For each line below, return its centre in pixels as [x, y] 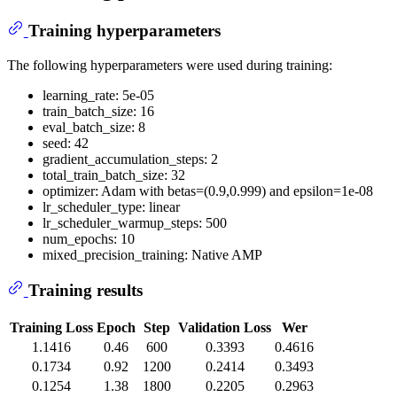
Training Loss [51, 327]
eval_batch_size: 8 [94, 127]
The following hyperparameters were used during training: [170, 65]
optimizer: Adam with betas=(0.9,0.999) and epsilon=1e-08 [208, 191]
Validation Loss [225, 327]
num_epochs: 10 [89, 238]
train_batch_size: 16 [98, 111]
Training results [85, 291]
